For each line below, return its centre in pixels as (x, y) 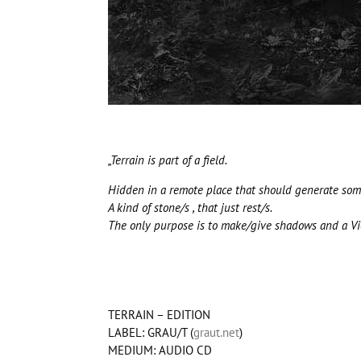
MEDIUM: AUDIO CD (160, 350)
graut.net (217, 332)
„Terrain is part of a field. (168, 160)
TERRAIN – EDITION (160, 315)
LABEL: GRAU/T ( (151, 332)
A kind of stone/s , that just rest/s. (191, 207)
